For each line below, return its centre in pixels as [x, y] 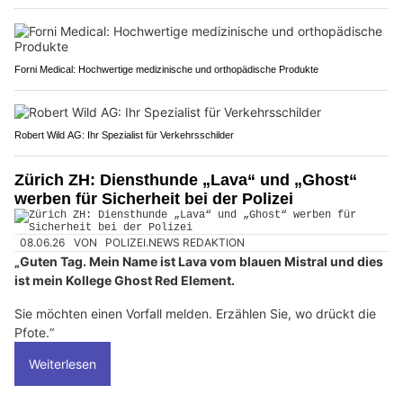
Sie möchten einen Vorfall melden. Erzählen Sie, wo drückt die [195, 314]
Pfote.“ [34, 333]
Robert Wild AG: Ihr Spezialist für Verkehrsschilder [124, 134]
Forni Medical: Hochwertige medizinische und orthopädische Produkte [166, 69]
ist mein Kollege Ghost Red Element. [125, 281]
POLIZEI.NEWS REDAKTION [175, 243]
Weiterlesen [63, 364]
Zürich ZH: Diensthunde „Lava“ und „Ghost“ [186, 179]
